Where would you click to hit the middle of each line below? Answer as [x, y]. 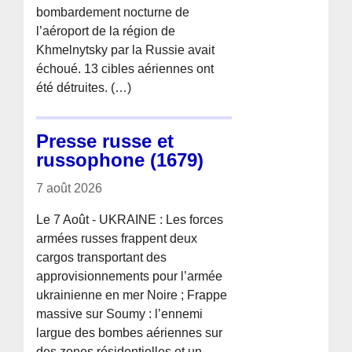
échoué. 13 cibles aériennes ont [125, 68]
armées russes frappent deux [117, 238]
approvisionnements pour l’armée [130, 276]
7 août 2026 [70, 188]
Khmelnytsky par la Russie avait [126, 49]
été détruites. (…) [84, 87]
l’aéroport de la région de [106, 31]
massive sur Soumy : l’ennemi [120, 313]
